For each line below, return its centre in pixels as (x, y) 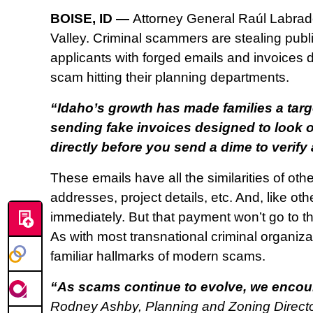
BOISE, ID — (90, 19)
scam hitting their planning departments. (170, 78)
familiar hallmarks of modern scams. (160, 256)
